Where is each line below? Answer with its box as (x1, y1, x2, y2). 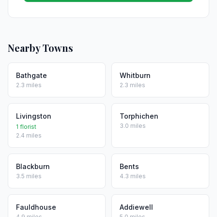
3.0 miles (120, 122, 146, 129)
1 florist (16, 123, 36, 130)
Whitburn (120, 71, 151, 79)
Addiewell (120, 203, 153, 211)
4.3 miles (120, 172, 146, 180)
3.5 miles (16, 172, 42, 180)
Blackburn (16, 162, 50, 170)
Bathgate (16, 71, 47, 79)
